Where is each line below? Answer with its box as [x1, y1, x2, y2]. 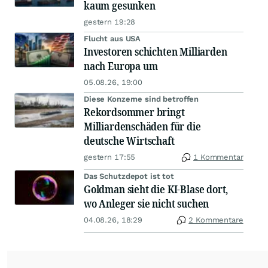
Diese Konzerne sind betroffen [84, 95, 199, 104]
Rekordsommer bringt [84, 105, 185, 120]
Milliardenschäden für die [84, 119, 201, 134]
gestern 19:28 [84, 17, 136, 27]
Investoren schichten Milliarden [84, 44, 227, 59]
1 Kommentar [193, 153, 243, 162]
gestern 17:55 [84, 153, 136, 162]
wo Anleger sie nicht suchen [84, 196, 209, 211]
